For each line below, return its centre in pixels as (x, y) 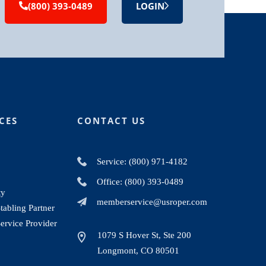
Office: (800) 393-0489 (140, 181)
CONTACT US (112, 120)
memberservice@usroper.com (152, 202)
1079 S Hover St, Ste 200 (145, 235)
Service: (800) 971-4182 (142, 161)
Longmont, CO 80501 (139, 250)
